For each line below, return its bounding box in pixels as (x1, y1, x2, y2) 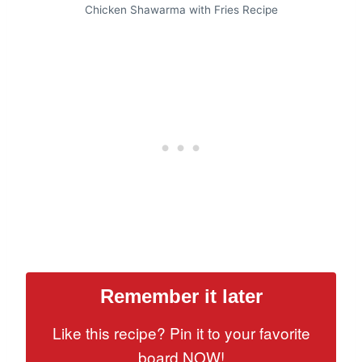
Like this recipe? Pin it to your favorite (52, 322, 310, 344)
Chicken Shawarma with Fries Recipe (84, 3, 278, 17)
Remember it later (99, 285, 263, 308)
